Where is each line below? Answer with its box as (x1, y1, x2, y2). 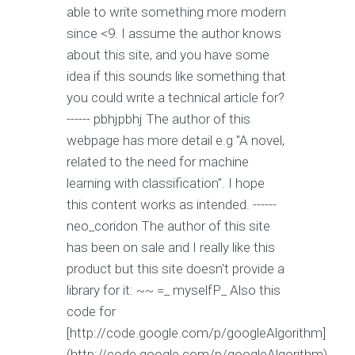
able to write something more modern (67, 4, 286, 21)
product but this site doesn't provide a (67, 261, 284, 277)
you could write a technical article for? (67, 90, 284, 106)
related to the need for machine (67, 154, 249, 170)
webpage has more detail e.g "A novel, (67, 132, 284, 149)
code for (67, 303, 116, 320)
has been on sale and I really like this (67, 239, 275, 256)
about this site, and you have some (67, 47, 269, 63)
